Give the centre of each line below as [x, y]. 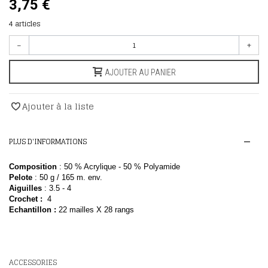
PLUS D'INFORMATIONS [48, 141]
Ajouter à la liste [58, 106]
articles [28, 23]
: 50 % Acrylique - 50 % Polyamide [118, 166]
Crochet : [26, 199]
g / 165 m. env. [76, 177]
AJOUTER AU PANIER [140, 72]
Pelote [21, 177]
